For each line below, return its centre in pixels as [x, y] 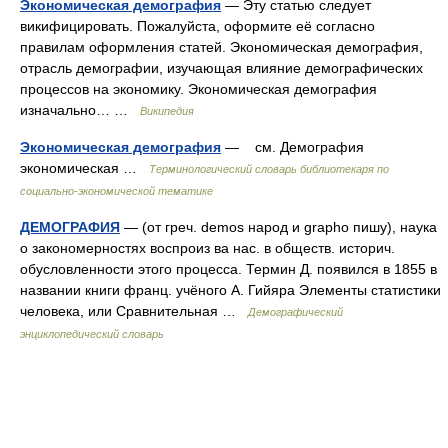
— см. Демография [292, 147]
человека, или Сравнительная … [134, 311]
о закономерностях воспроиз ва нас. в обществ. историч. [207, 248]
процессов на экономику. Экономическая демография [198, 89]
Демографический [295, 312]
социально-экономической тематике [116, 191]
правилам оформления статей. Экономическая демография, [221, 47]
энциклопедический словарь [92, 334]
